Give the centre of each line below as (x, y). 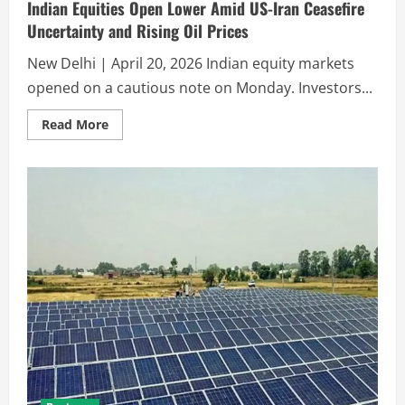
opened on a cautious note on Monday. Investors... (200, 87)
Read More (75, 124)
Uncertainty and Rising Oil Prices (138, 30)
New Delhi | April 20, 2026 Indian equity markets (191, 63)
